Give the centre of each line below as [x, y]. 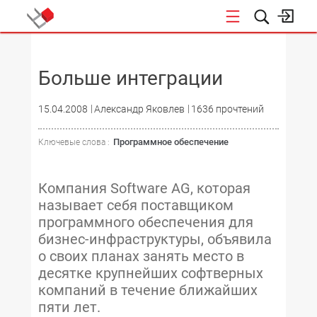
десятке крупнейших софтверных [151, 273]
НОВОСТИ [287, 48]
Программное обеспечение [171, 142]
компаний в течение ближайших [148, 290]
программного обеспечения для [146, 222]
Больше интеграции [131, 78]
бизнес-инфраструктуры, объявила [155, 239]
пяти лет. [69, 307]
